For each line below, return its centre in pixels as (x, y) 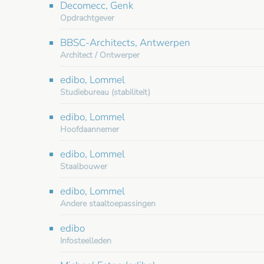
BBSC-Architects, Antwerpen (125, 42)
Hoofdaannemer (90, 129)
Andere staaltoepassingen (108, 203)
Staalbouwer (84, 166)
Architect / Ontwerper (100, 55)
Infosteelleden (86, 240)
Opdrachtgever (87, 18)
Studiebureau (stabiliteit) (105, 92)
